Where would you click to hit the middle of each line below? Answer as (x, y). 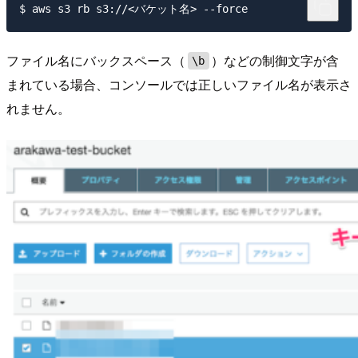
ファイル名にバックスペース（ (96, 61)
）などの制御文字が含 (275, 61)
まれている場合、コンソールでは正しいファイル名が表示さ (179, 85)
